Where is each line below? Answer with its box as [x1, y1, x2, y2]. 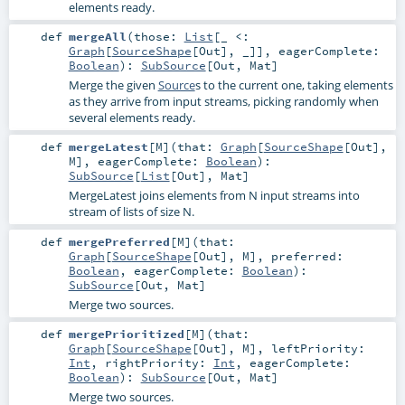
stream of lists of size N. [68, 203, 194, 221]
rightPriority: [104, 354, 213, 370]
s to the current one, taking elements [194, 77, 393, 94]
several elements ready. [68, 109, 195, 127]
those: [133, 29, 184, 44]
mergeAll [68, 29, 127, 44]
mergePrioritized [68, 325, 184, 341]
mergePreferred [68, 233, 170, 249]
